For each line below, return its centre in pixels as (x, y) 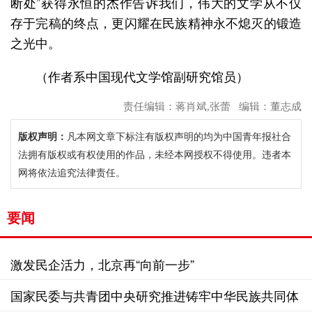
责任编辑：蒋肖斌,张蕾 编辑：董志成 (212, 106)
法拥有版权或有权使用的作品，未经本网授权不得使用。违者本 (155, 154)
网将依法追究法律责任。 (72, 172)
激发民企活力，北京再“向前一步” (102, 264)
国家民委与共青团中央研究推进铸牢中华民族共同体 (155, 295)
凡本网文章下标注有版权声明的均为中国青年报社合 (179, 135)
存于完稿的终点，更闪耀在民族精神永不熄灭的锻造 (156, 22)
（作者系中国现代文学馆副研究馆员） (142, 76)
